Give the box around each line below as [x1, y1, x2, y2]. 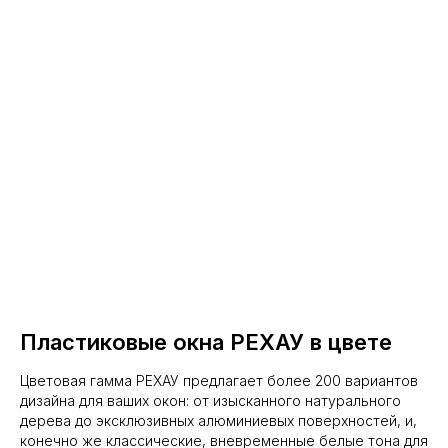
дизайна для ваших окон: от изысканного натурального [20, 392, 401, 410]
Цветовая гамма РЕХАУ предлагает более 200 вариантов [20, 372, 418, 390]
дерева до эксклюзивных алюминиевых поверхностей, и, [20, 412, 417, 430]
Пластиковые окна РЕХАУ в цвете [20, 329, 392, 356]
